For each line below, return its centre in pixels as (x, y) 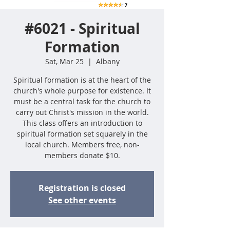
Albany (108, 61)
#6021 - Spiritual (82, 28)
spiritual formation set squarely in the (82, 134)
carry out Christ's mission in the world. (82, 112)
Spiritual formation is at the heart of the (82, 80)
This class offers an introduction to (82, 123)
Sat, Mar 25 (64, 61)
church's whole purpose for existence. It (82, 91)
